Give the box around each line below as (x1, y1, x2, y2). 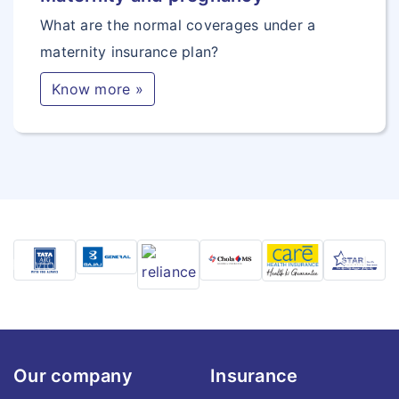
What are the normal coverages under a (40, 16, 316, 34)
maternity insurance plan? (40, 43, 219, 61)
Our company (13, 365, 133, 387)
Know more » (52, 80, 143, 98)
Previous (11, 256, 71, 273)
